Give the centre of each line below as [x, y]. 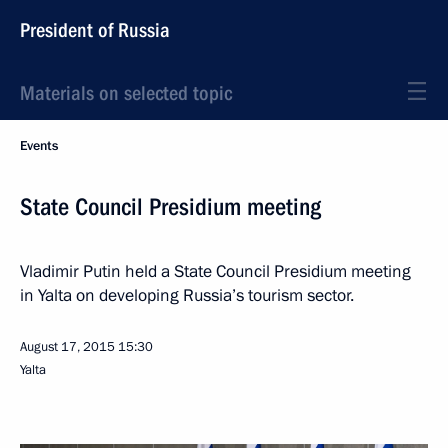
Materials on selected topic [126, 93]
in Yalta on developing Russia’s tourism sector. [187, 295]
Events [39, 146]
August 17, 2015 [67, 347]
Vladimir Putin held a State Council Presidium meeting [215, 271]
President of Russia [95, 30]
